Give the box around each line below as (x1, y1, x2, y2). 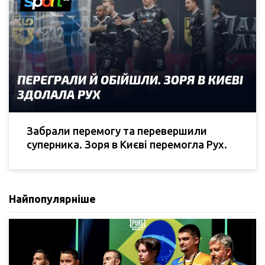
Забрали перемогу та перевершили (27, 125, 207, 137)
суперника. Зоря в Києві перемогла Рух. (27, 138, 227, 151)
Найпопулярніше (9, 193, 96, 205)
